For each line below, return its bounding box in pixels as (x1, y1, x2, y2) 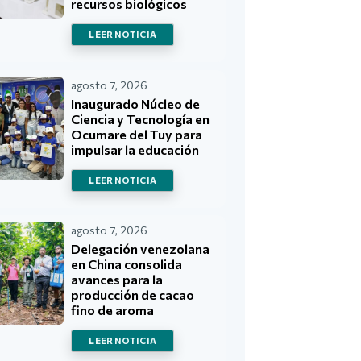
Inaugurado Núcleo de (71, 95, 201, 111)
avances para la (71, 272, 164, 288)
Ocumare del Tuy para (71, 126, 203, 142)
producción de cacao (71, 287, 195, 303)
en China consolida (71, 256, 183, 272)
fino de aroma (71, 302, 155, 318)
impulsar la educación (71, 141, 200, 157)
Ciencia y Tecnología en (71, 110, 210, 127)
